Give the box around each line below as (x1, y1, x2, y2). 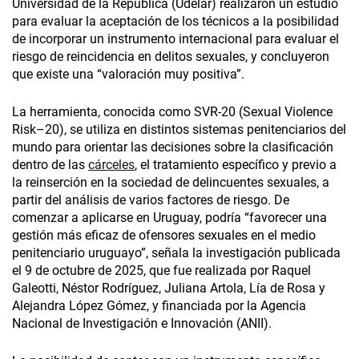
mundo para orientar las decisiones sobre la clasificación (12, 139, 333, 155)
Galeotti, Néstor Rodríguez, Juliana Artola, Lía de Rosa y (12, 280, 325, 296)
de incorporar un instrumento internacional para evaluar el (12, 31, 339, 47)
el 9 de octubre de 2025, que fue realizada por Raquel (12, 263, 311, 279)
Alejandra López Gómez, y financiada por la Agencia (12, 298, 306, 314)
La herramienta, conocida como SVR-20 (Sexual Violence (12, 104, 333, 120)
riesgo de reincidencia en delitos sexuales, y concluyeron (12, 49, 329, 65)
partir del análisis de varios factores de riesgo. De (12, 192, 289, 208)
